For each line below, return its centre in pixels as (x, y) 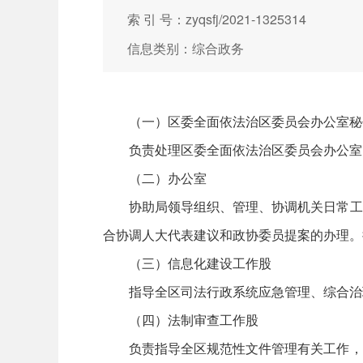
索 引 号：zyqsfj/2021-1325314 (217, 19)
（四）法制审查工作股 (194, 320)
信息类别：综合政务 (186, 48)
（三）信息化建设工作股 (200, 263)
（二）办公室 (168, 178)
